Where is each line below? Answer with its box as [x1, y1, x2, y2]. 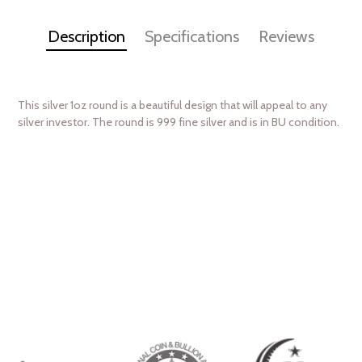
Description [48, 26, 125, 46]
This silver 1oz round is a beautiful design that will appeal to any [18, 97, 327, 112]
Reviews [259, 26, 314, 46]
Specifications [145, 26, 239, 46]
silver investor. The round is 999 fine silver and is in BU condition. [18, 114, 339, 129]
